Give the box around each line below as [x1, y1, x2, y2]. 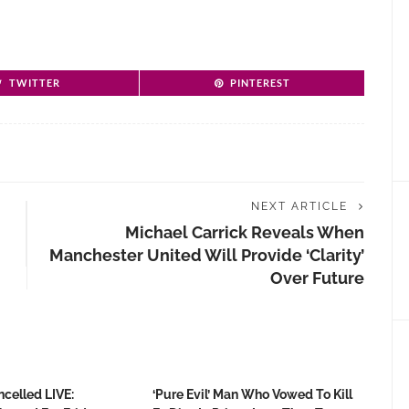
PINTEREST [229, 77, 290, 89]
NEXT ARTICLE [251, 200, 348, 213]
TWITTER [9, 77, 60, 89]
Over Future [270, 268, 364, 288]
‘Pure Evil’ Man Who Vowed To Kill [152, 387, 352, 402]
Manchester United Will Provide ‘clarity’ [49, 246, 364, 265]
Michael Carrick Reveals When [125, 223, 364, 242]
